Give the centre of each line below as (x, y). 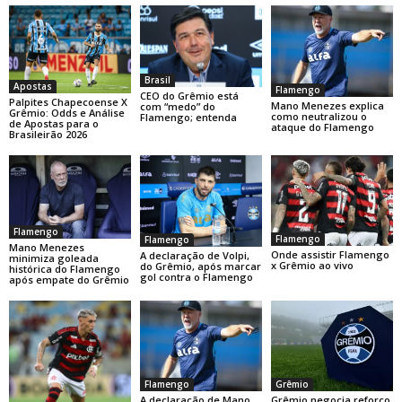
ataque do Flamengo (322, 127)
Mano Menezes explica (327, 105)
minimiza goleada (54, 258)
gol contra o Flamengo (196, 276)
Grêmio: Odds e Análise (67, 112)
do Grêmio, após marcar (200, 266)
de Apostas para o (54, 123)
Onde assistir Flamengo (330, 255)
